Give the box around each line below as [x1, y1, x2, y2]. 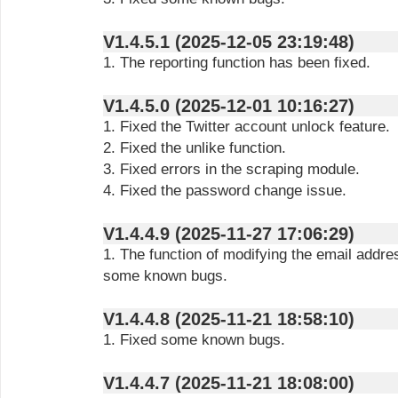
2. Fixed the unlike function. [103, 139, 286, 156]
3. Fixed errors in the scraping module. [103, 161, 360, 178]
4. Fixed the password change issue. [103, 182, 346, 199]
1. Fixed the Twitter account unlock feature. [103, 118, 390, 135]
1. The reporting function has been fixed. [103, 54, 370, 71]
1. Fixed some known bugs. [103, 331, 285, 348]
